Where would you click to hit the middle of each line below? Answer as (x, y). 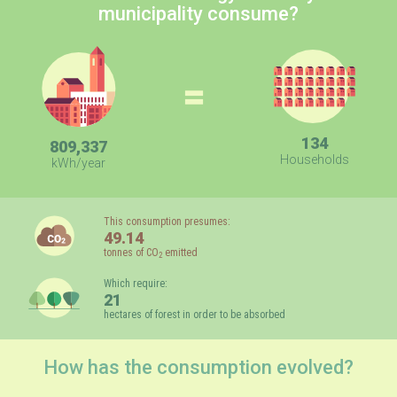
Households (314, 159)
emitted (179, 252)
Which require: (135, 283)
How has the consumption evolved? (198, 367)
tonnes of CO (131, 252)
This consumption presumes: (167, 221)
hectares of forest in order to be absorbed (194, 314)
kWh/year (79, 163)
